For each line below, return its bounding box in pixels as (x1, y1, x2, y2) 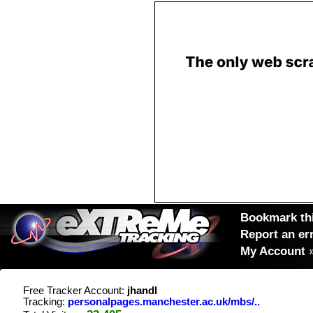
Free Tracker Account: (23, 285, 127, 296)
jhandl (127, 285, 157, 296)
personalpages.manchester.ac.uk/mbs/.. (68, 296, 260, 307)
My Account (240, 244, 305, 258)
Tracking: (23, 296, 68, 307)
